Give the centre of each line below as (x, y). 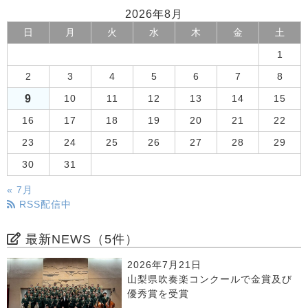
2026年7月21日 (165, 265)
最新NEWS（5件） (80, 239)
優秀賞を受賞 (160, 294)
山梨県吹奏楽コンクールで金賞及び (210, 279)
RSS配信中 (44, 204)
